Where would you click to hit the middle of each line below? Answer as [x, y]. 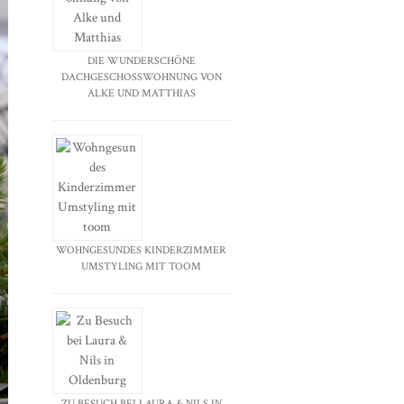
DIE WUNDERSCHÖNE [141, 60]
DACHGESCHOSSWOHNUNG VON [141, 77]
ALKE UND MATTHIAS [141, 93]
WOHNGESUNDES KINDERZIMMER [142, 250]
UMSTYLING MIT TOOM [142, 266]
